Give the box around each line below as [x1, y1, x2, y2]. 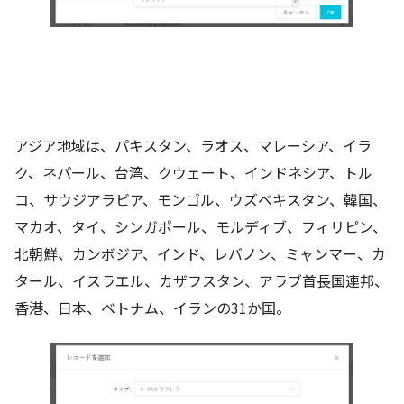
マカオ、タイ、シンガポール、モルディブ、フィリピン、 [14, 216, 387, 238]
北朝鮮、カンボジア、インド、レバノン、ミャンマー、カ [14, 243, 386, 265]
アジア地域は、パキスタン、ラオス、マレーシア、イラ [14, 134, 372, 157]
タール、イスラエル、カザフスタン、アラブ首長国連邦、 [14, 270, 389, 292]
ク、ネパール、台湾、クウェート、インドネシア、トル [14, 161, 372, 184]
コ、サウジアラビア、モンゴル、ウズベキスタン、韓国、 [14, 188, 387, 211]
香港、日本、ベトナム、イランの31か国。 [14, 297, 290, 319]
